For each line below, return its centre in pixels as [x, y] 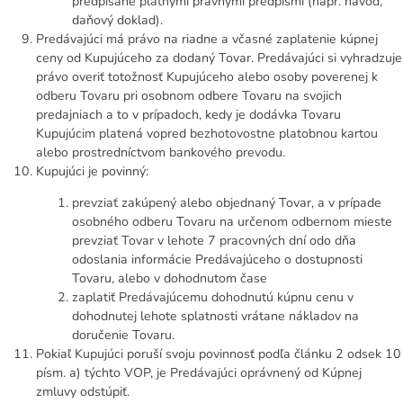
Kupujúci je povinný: [92, 171]
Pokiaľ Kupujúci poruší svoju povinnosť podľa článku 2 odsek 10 [219, 354]
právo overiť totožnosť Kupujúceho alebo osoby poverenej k [207, 76]
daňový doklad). [117, 20]
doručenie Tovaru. [123, 335]
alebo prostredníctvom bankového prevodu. [161, 152]
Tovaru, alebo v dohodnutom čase [170, 278]
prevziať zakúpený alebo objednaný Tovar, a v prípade [227, 203]
